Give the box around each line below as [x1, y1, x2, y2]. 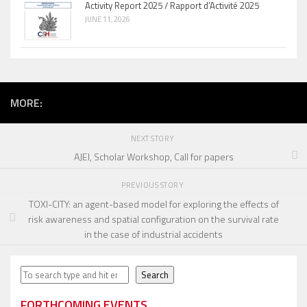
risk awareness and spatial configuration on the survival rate [28, 211, 279, 226]
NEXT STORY [130, 132, 177, 144]
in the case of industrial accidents [84, 226, 223, 241]
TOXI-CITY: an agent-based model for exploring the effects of [28, 196, 279, 211]
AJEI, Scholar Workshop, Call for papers [73, 149, 234, 164]
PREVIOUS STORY [121, 179, 186, 191]
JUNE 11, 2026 [85, 13, 130, 25]
